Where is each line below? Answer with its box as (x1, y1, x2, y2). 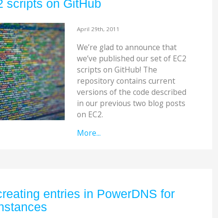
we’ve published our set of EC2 (76, 53, 186, 64)
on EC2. (76, 109, 103, 120)
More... (76, 127, 101, 139)
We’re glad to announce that (76, 41, 177, 53)
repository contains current (76, 75, 175, 86)
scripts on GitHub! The (76, 64, 157, 75)
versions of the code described (76, 86, 186, 97)
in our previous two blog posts (76, 97, 185, 109)
